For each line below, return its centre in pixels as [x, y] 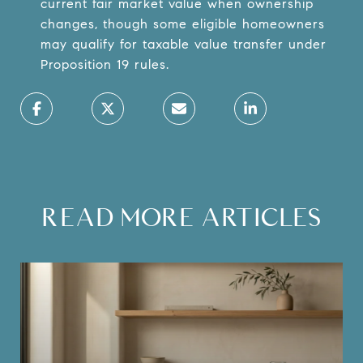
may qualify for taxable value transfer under [183, 44]
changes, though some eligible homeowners [182, 23]
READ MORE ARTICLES [181, 216]
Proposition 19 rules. [105, 64]
